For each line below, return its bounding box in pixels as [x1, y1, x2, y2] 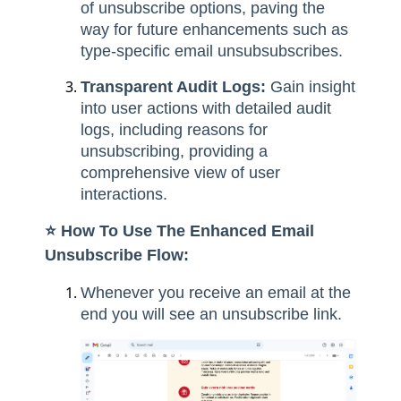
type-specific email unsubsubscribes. [81, 41, 343, 60]
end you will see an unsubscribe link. [81, 304, 342, 323]
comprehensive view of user [81, 163, 280, 182]
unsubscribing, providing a [81, 141, 268, 160]
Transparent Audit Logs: [81, 77, 270, 96]
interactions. [81, 184, 167, 203]
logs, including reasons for [81, 120, 268, 139]
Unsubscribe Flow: [45, 245, 189, 264]
